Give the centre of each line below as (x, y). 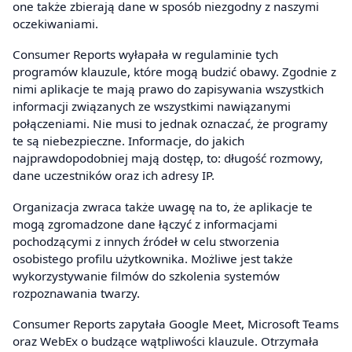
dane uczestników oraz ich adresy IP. (114, 176)
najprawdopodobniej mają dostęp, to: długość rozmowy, (168, 158)
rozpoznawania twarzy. (76, 293)
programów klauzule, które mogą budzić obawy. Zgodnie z (174, 72)
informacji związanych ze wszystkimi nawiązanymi (152, 106)
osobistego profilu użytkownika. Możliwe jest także (153, 258)
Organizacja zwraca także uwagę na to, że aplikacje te (163, 206)
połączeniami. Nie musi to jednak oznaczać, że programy (170, 124)
